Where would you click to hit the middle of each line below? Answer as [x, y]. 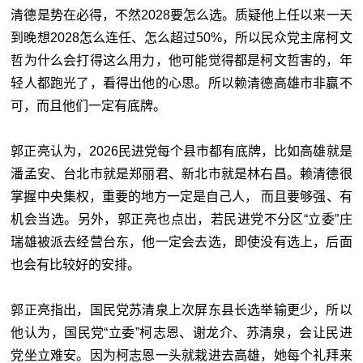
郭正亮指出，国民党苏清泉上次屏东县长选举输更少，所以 [181, 310]
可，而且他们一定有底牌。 [89, 105]
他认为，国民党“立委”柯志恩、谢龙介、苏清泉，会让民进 [181, 332]
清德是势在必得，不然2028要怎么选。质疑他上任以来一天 [181, 15]
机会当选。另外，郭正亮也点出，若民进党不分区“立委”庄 [181, 219]
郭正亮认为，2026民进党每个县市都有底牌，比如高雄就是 [181, 151]
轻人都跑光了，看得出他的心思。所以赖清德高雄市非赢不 [181, 83]
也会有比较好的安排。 [76, 264]
